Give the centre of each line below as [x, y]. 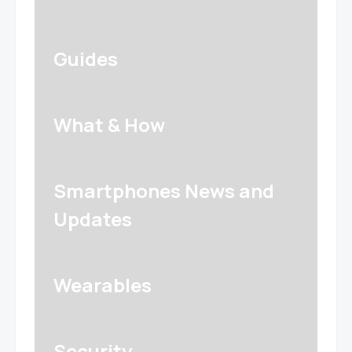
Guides [86, 59]
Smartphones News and [164, 191]
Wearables [103, 285]
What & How [109, 125]
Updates [93, 219]
